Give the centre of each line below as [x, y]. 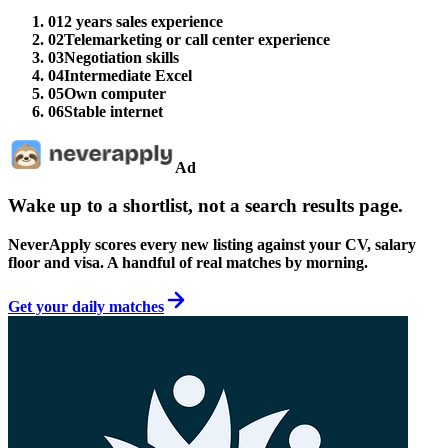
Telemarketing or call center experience [197, 39]
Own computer [115, 93]
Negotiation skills [121, 57]
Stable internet [113, 111]
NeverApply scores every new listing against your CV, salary [212, 245]
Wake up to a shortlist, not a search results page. [205, 206]
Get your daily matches [86, 307]
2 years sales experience [143, 21]
